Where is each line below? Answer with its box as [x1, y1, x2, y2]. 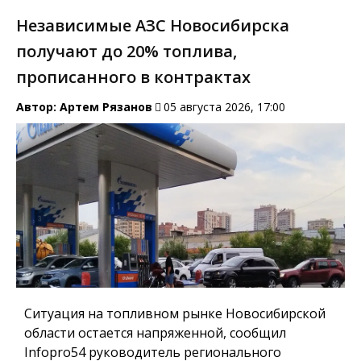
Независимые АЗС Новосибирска [16, 15, 289, 37]
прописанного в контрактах [16, 66, 251, 89]
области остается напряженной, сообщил [24, 323, 286, 342]
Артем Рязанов [60, 99, 152, 115]
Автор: [16, 99, 60, 115]
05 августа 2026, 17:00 [164, 99, 285, 115]
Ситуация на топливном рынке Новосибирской [24, 304, 326, 322]
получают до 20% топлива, [16, 40, 237, 63]
